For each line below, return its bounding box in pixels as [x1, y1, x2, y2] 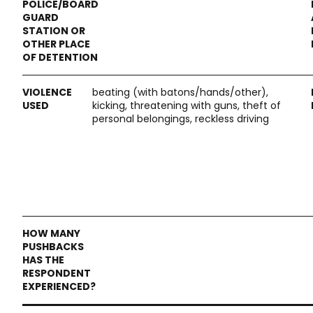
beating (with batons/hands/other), [92, 85, 268, 99]
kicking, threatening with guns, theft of [92, 99, 281, 112]
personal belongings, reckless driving [92, 112, 269, 126]
